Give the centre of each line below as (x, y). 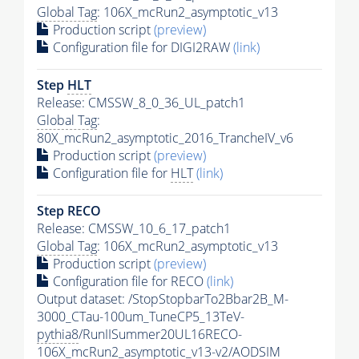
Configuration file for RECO (128, 281)
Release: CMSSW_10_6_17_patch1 (134, 228)
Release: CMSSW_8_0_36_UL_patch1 (141, 102)
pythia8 (58, 334)
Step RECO (69, 210)
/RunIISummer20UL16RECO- (160, 334)
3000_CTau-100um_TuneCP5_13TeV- (141, 316)
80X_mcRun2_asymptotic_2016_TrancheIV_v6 (165, 137)
